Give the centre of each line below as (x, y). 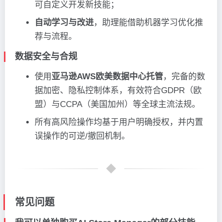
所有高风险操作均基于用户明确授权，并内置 (119, 122)
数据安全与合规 (46, 57)
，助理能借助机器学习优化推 (148, 23)
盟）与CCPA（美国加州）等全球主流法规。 (117, 105)
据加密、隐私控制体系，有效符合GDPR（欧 (118, 91)
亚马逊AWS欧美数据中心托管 (107, 77)
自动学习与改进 (64, 23)
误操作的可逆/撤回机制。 (82, 136)
